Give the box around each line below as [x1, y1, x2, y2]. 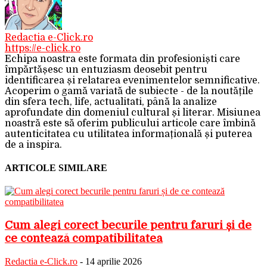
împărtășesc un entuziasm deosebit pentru [5, 64, 207, 75]
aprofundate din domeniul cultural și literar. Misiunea [5, 107, 260, 118]
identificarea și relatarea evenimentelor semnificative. [5, 74, 260, 86]
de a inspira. [5, 139, 62, 150]
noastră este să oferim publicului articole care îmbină [5, 117, 256, 129]
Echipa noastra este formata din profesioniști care [5, 53, 240, 64]
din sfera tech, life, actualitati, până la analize [5, 96, 217, 107]
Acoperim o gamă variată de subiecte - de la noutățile [5, 85, 253, 97]
